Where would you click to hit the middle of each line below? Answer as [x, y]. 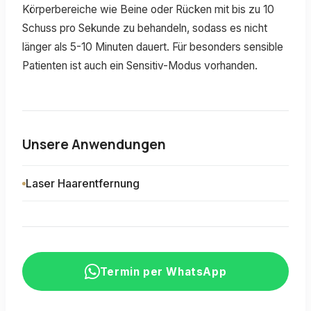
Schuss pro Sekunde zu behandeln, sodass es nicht [145, 28]
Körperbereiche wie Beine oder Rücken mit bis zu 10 [148, 9]
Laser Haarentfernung [83, 184]
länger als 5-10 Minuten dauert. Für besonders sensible [153, 47]
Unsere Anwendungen [94, 145]
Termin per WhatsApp [163, 271]
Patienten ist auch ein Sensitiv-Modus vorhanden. [140, 65]
